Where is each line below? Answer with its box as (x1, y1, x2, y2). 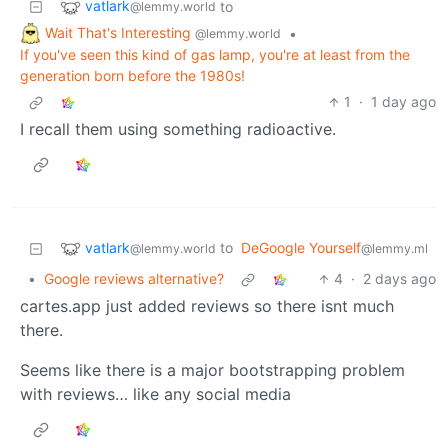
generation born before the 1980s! (20, 67, 245, 85)
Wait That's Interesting (45, 23, 195, 41)
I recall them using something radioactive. (20, 119, 336, 140)
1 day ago (371, 93, 436, 111)
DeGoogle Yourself (241, 239, 361, 257)
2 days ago (363, 270, 436, 288)
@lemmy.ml (361, 241, 428, 257)
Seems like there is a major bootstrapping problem (20, 360, 405, 381)
